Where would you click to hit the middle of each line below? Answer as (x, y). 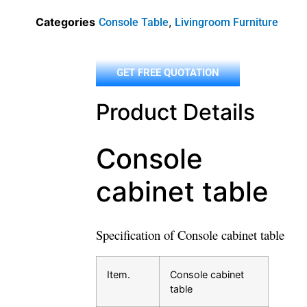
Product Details (175, 112)
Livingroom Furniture (226, 23)
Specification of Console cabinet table (190, 235)
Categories (65, 22)
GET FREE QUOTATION (168, 73)
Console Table (134, 23)
